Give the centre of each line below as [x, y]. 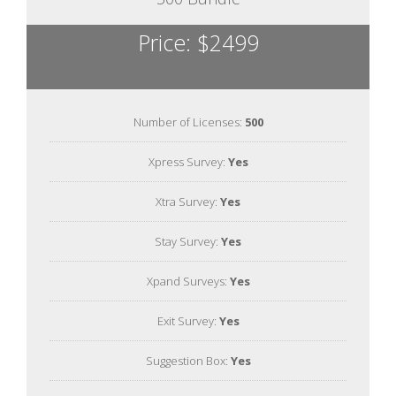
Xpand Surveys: [188, 281]
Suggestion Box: [188, 360]
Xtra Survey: [188, 201]
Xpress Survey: [188, 161]
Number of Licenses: [189, 122]
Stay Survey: [188, 241]
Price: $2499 [198, 42]
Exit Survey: [188, 320]
